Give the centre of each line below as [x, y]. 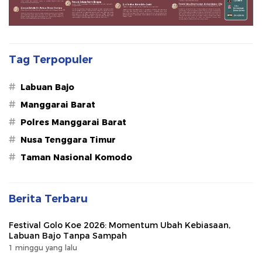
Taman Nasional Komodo [76, 158]
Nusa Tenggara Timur [68, 140]
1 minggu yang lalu [43, 248]
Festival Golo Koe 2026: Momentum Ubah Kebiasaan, [120, 225]
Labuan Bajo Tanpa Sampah [68, 236]
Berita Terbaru [48, 199]
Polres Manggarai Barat [73, 123]
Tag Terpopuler [51, 60]
